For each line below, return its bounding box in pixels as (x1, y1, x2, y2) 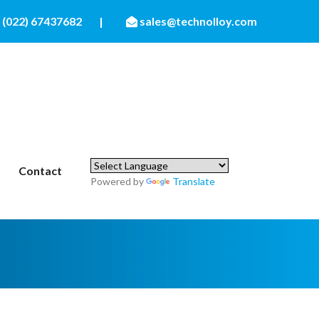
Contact (19, 164, 62, 177)
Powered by (90, 175, 146, 187)
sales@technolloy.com (140, 14, 257, 28)
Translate (172, 175, 215, 187)
